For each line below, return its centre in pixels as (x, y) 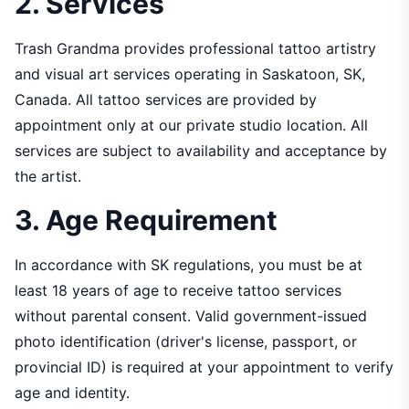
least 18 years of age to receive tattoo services (178, 290)
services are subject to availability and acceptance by (201, 151)
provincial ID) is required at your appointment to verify (204, 367)
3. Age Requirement (146, 220)
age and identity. (72, 393)
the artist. (48, 176)
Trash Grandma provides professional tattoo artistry (195, 48)
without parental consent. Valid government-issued (191, 316)
